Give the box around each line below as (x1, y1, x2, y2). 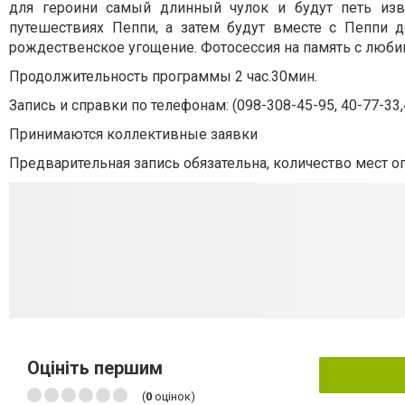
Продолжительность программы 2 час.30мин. (9, 67, 317, 85)
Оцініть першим (27, 356, 163, 379)
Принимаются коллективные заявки (9, 125, 258, 143)
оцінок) (152, 389, 195, 403)
